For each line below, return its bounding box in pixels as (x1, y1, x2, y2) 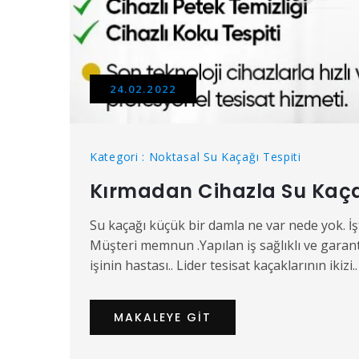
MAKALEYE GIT (114, 309, 212, 326)
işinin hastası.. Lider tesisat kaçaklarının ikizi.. (90, 256, 357, 275)
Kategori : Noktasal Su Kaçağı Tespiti (90, 149, 301, 165)
